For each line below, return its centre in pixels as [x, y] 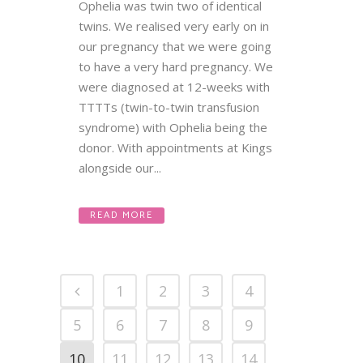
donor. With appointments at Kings [175, 147]
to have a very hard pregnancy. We [176, 66]
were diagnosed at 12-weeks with [174, 87]
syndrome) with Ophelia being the [173, 127]
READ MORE [122, 215]
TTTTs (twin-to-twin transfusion [169, 107]
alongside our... [120, 168]
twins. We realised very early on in [174, 26]
